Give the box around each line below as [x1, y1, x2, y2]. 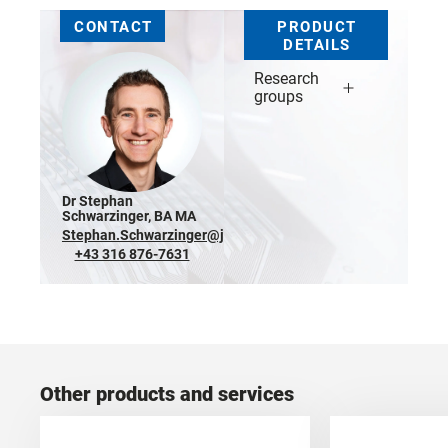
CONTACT [74, 17, 153, 36]
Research [254, 68, 319, 88]
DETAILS [283, 35, 351, 54]
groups [254, 86, 303, 106]
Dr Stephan [62, 192, 133, 209]
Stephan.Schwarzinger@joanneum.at [62, 226, 301, 243]
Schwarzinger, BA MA [62, 207, 196, 224]
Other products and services [40, 382, 294, 406]
